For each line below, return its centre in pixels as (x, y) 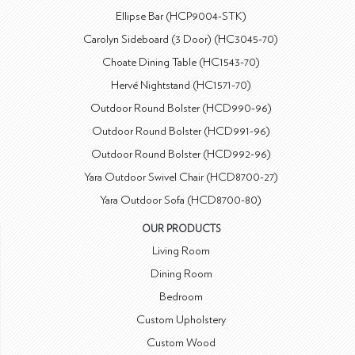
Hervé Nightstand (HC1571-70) (181, 85)
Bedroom (181, 296)
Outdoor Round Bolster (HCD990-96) (181, 108)
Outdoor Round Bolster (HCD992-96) (181, 154)
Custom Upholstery (181, 319)
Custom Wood (181, 342)
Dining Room (181, 273)
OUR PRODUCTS (181, 229)
